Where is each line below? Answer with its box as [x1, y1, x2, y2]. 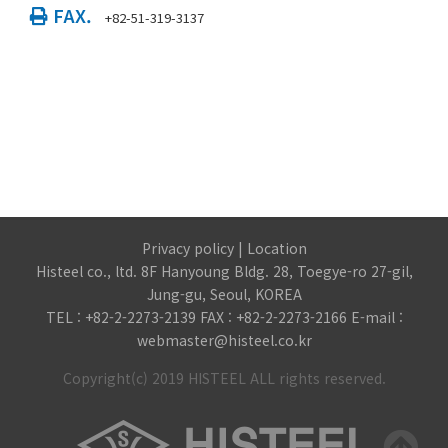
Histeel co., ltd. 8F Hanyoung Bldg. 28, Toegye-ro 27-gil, [35, 261, 413, 281]
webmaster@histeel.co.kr [136, 330, 312, 350]
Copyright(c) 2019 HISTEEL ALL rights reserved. [62, 368, 386, 388]
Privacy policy [141, 238, 234, 258]
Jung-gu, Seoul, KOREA [146, 284, 302, 304]
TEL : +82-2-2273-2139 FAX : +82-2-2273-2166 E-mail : [45, 307, 403, 327]
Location [246, 238, 307, 258]
